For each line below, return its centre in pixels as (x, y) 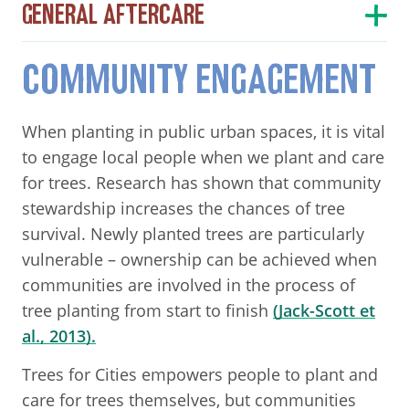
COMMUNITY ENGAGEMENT (199, 80)
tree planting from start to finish (147, 310)
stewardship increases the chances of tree (184, 208)
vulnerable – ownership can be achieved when (199, 259)
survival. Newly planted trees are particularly (193, 233)
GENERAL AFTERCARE (113, 15)
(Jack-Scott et (324, 310)
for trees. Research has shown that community (201, 182)
